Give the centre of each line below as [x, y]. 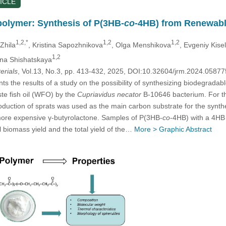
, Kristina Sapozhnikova [65, 45]
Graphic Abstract [185, 129]
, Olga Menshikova [141, 45]
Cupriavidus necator [109, 94]
